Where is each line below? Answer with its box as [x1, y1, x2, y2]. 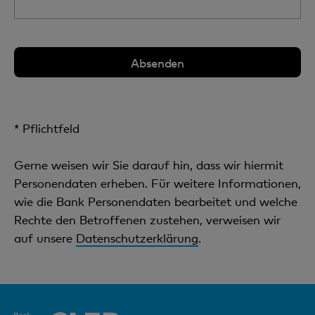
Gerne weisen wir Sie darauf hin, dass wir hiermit [14, 157, 283, 172]
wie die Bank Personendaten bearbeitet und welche [14, 194, 297, 209]
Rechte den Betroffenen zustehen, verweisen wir [14, 212, 281, 227]
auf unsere [14, 231, 76, 245]
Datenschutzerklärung [76, 231, 198, 245]
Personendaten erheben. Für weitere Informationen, [14, 176, 301, 191]
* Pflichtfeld [14, 121, 79, 136]
